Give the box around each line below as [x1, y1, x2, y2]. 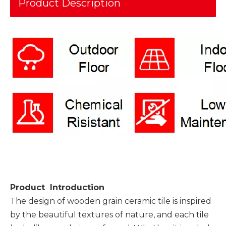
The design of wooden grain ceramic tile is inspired [10, 196, 211, 206]
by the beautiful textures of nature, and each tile [10, 210, 209, 219]
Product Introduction [10, 183, 104, 192]
